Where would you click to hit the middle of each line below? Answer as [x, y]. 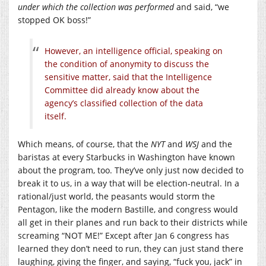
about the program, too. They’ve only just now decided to [131, 170]
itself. [56, 116]
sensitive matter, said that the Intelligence [128, 77]
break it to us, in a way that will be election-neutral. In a [129, 183]
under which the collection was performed [96, 7]
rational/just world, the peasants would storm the [116, 197]
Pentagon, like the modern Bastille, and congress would [128, 210]
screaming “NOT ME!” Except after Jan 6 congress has [123, 236]
